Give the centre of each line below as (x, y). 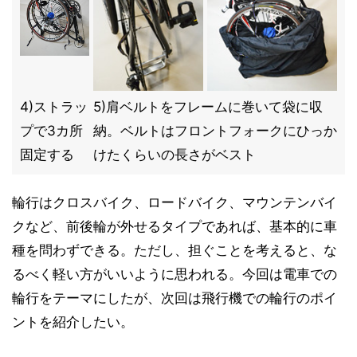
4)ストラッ (54, 107)
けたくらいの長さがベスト (175, 155)
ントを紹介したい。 (73, 322)
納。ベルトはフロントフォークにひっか (215, 131)
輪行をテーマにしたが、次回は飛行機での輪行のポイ (175, 298)
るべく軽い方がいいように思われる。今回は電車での (175, 274)
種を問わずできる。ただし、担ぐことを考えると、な (175, 250)
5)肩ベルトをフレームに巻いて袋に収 (208, 107)
